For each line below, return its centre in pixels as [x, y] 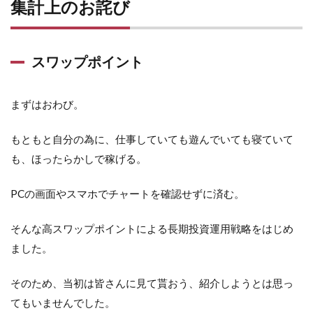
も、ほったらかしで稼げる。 [79, 159]
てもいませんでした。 [63, 303]
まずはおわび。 [47, 104]
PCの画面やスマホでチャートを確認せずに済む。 [128, 194]
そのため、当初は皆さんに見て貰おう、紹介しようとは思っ [152, 283]
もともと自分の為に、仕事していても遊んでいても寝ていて [152, 139]
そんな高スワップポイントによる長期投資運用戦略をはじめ [152, 229]
